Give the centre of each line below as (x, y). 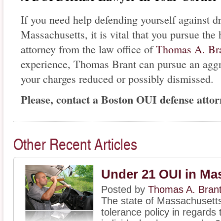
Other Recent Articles (75, 143)
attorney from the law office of (88, 49)
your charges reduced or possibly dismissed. (117, 78)
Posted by (125, 189)
